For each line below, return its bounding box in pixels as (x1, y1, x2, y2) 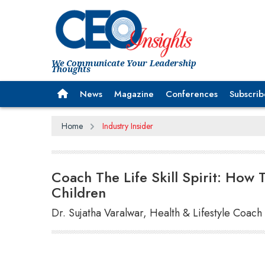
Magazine (114, 87, 154, 101)
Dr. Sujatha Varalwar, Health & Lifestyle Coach (51, 205, 262, 221)
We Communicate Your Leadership (51, 57, 196, 69)
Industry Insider (102, 119, 153, 132)
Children (51, 182, 106, 203)
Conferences (166, 87, 218, 101)
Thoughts (51, 63, 91, 75)
